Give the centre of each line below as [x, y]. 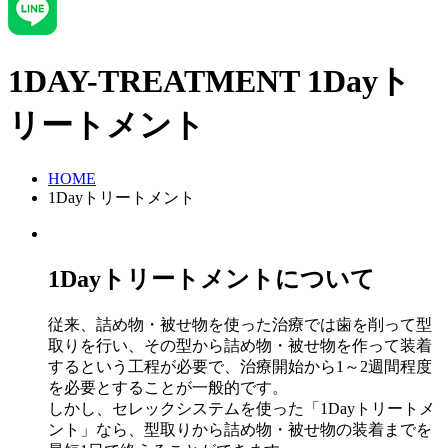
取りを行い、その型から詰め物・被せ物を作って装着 [240, 345]
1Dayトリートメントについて [211, 278]
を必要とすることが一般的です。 [168, 387]
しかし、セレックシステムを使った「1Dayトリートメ [241, 408]
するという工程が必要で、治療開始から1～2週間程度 [240, 366]
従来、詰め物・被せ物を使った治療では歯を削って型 [240, 324]
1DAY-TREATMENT [153, 81]
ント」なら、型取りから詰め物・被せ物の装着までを [240, 429]
